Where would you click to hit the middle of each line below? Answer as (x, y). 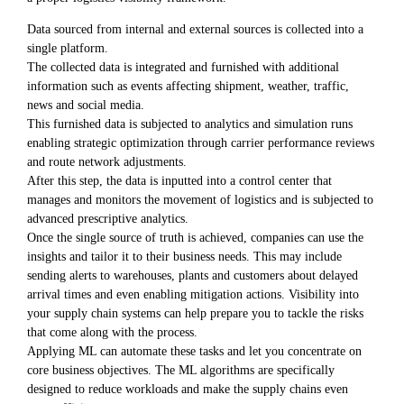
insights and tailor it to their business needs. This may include (184, 257)
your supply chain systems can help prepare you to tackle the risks (195, 313)
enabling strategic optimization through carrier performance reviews (201, 143)
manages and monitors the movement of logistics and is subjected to (200, 200)
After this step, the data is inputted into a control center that (179, 181)
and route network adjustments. (107, 162)
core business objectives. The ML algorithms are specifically (181, 370)
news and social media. (86, 105)
